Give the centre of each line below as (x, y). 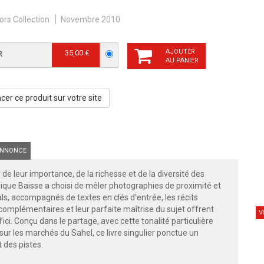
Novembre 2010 (90, 19)
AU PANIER (182, 60)
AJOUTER (180, 51)
